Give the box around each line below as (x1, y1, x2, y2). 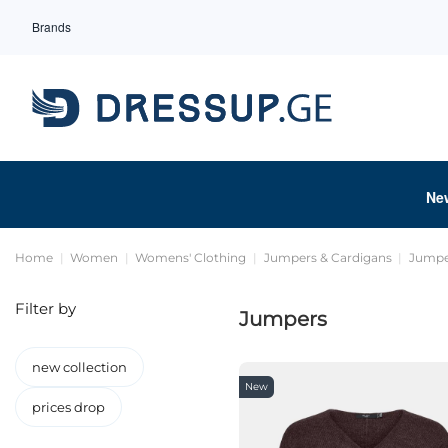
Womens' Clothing (135, 249, 247, 265)
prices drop (32, 398, 105, 415)
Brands (32, 18, 71, 35)
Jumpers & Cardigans (263, 249, 392, 265)
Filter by (15, 298, 76, 318)
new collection (32, 358, 127, 375)
